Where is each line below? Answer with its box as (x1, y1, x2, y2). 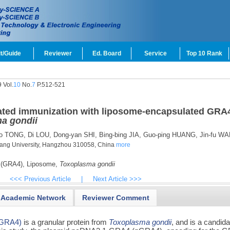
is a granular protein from (22, 217, 109, 226)
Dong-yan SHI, (51, 131, 97, 139)
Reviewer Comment (82, 193, 150, 202)
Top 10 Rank (186, 50, 222, 57)
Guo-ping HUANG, (141, 131, 198, 139)
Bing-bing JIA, (97, 131, 141, 139)
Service (144, 50, 167, 57)
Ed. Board (92, 50, 121, 57)
